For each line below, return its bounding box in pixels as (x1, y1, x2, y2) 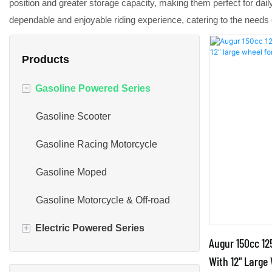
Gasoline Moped (36, 167, 107, 178)
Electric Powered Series (35, 223, 144, 234)
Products (22, 53, 69, 66)
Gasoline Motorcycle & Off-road (36, 195, 170, 206)
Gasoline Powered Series (35, 83, 151, 94)
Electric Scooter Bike (36, 251, 126, 262)
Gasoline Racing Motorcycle (36, 139, 157, 150)
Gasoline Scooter (36, 111, 110, 122)
